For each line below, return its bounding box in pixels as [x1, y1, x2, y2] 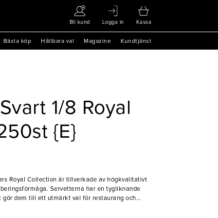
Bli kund [69, 18, 90, 25]
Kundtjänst [121, 37, 151, 44]
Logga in [102, 18, 124, 25]
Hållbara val [41, 37, 74, 44]
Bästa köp [3, 37, 31, 44]
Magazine [84, 37, 111, 44]
